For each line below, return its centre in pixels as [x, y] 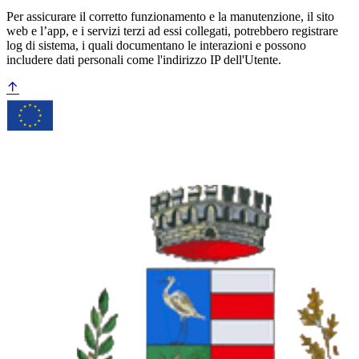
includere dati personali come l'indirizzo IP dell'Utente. [144, 59]
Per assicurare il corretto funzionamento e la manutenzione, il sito [170, 16]
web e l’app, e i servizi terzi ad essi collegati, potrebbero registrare [172, 30]
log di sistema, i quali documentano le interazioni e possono [156, 45]
